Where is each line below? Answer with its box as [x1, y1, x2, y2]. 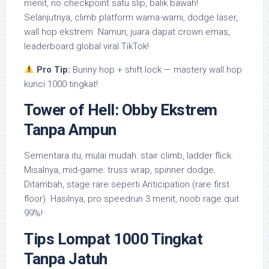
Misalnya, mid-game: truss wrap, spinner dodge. [24, 164, 216, 175]
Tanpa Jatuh [24, 249, 107, 268]
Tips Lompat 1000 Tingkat [24, 229, 202, 248]
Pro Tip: [34, 64, 71, 75]
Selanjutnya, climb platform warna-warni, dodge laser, [24, 11, 238, 23]
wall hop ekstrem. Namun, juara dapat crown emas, [24, 26, 230, 37]
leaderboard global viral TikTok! [24, 40, 149, 52]
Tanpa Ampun [24, 120, 116, 139]
